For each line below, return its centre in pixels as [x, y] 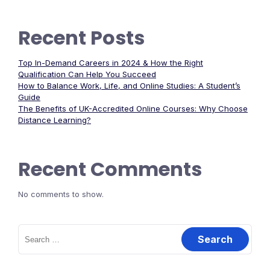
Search [31, 229]
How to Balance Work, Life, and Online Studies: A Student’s [129, 86]
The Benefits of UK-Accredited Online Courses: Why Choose [133, 109]
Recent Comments [110, 169]
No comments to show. [61, 194]
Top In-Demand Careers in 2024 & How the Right [111, 63]
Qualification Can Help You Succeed [87, 74]
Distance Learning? [55, 120]
